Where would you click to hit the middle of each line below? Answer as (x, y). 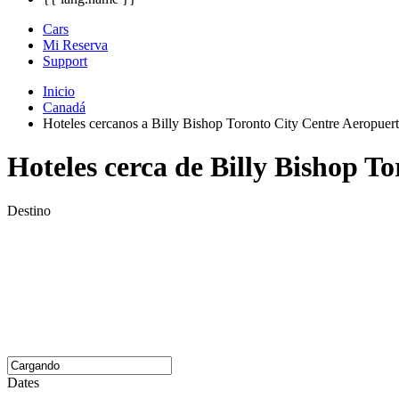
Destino (29, 210)
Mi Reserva (75, 45)
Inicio (59, 91)
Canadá (64, 107)
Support (65, 61)
